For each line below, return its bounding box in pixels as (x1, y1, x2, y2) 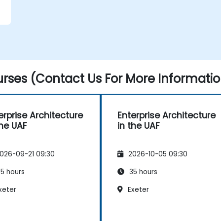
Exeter (126, 185, 149, 195)
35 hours (127, 167, 157, 177)
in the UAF (117, 120, 160, 132)
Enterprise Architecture (117, 110, 216, 121)
